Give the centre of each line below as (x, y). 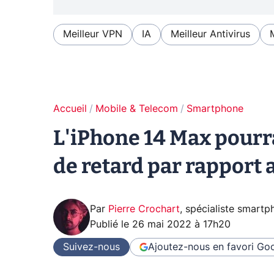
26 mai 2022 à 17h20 (181, 225)
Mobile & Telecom (137, 109)
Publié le (111, 225)
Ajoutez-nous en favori (201, 247)
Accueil (70, 109)
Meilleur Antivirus (210, 34)
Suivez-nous (91, 247)
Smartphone (215, 109)
